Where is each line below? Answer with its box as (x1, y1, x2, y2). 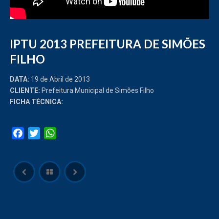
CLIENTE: (10, 86, 40, 94)
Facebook (24, 128, 60, 138)
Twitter (40, 128, 64, 138)
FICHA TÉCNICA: (10, 97, 65, 106)
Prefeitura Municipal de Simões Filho (40, 86, 154, 94)
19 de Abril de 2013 (29, 75, 90, 83)
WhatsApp (56, 128, 91, 138)
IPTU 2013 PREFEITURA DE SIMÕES (10, 36, 205, 51)
